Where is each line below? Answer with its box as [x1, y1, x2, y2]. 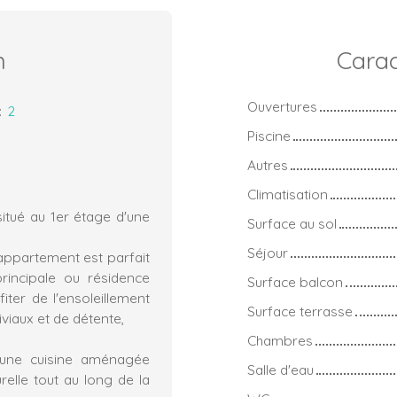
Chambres [247, 331, 313, 349]
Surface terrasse [247, 301, 353, 320]
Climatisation [247, 184, 328, 203]
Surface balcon [247, 272, 343, 291]
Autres [247, 155, 288, 174]
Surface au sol [247, 214, 337, 232]
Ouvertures [247, 97, 317, 115]
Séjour [247, 243, 288, 261]
